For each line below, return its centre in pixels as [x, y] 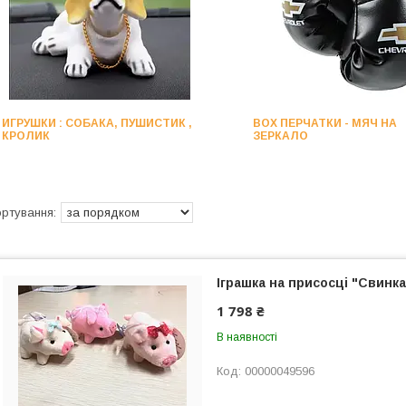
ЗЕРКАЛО [280, 136]
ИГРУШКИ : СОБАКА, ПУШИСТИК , [97, 123]
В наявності [247, 337]
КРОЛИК [26, 136]
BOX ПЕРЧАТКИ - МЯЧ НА [324, 123]
